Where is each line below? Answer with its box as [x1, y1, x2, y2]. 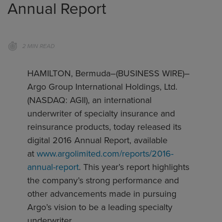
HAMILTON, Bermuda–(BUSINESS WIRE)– [27, 67, 190, 80]
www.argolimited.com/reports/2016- [37, 147, 173, 161]
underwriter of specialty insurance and [27, 107, 175, 120]
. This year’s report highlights [79, 161, 189, 174]
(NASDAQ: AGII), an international [27, 94, 152, 107]
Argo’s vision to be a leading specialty [27, 201, 172, 214]
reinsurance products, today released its [27, 120, 181, 134]
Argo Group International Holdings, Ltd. [27, 80, 177, 94]
